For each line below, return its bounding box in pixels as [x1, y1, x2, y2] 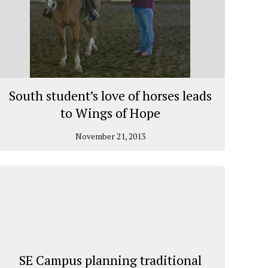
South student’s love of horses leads [8, 87, 212, 105]
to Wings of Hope [60, 104, 160, 122]
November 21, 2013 [75, 130, 145, 142]
